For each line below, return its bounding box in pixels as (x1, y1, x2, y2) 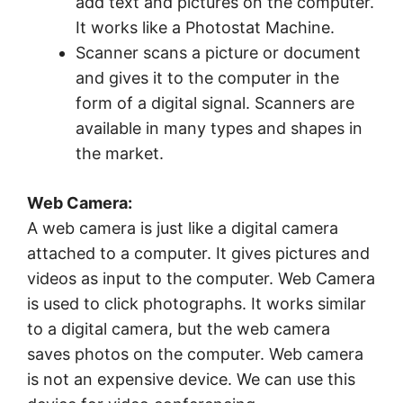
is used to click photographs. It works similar (27, 294, 366, 314)
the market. (76, 144, 164, 164)
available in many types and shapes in (76, 119, 363, 139)
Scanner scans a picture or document (76, 43, 361, 63)
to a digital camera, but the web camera (27, 319, 330, 339)
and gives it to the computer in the (76, 68, 339, 88)
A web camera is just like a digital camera (27, 219, 338, 238)
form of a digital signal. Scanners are (76, 94, 354, 113)
